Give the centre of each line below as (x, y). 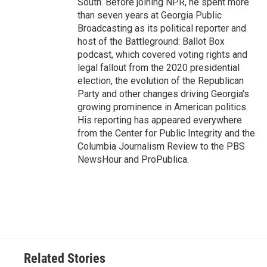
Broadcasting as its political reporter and (162, 28)
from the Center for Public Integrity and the (166, 133)
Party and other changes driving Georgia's (163, 94)
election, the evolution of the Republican (161, 81)
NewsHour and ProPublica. (133, 159)
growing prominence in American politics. (163, 107)
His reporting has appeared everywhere (160, 120)
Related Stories (65, 258)
